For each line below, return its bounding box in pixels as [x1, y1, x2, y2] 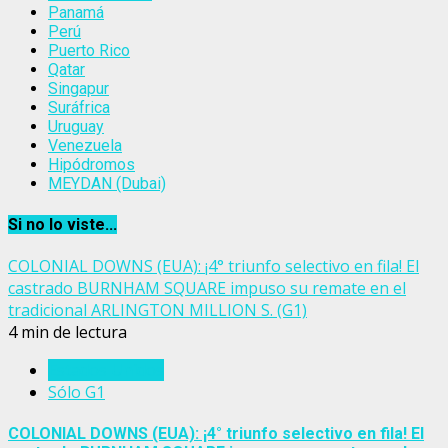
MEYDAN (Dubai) [48, 174, 166, 194]
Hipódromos [48, 155, 135, 175]
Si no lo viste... [8, 214, 117, 234]
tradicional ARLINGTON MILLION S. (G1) [8, 298, 307, 321]
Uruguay [48, 117, 104, 137]
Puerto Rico [48, 41, 130, 61]
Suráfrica [48, 98, 110, 118]
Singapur [48, 79, 109, 99]
